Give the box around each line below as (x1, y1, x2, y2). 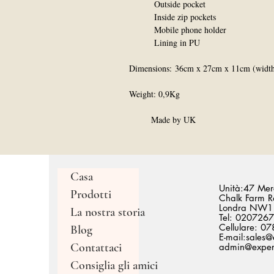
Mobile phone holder (129, 24, 226, 35)
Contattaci (70, 240, 122, 255)
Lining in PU (129, 37, 200, 48)
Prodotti (70, 187, 111, 202)
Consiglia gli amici (70, 258, 158, 273)
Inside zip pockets (129, 11, 216, 23)
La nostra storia (70, 205, 145, 220)
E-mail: (219, 231, 246, 243)
